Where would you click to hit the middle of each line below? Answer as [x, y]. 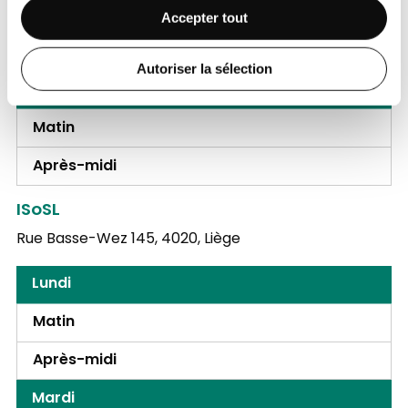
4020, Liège [200, 240]
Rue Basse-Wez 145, [87, 240]
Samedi [60, 90]
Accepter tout [204, 17]
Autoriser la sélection [204, 68]
